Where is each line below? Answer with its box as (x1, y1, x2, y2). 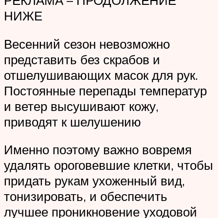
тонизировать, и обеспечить (4, 188, 167, 204)
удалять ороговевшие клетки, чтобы (4, 157, 213, 173)
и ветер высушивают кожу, (4, 98, 159, 114)
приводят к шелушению (4, 113, 141, 129)
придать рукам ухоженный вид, (4, 173, 185, 189)
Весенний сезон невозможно (4, 36, 170, 52)
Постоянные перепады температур (4, 82, 207, 98)
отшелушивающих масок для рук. (4, 67, 198, 83)
